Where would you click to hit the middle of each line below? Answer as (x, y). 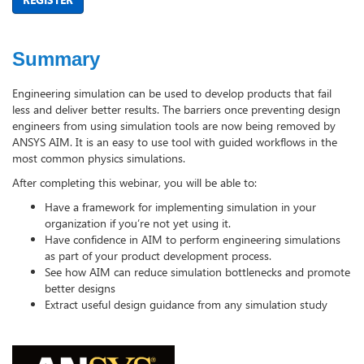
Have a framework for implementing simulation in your (180, 206)
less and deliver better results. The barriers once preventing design (176, 109)
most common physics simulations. (99, 158)
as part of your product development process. (158, 255)
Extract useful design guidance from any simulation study (188, 304)
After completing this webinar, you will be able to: (134, 182)
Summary (56, 58)
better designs (82, 288)
